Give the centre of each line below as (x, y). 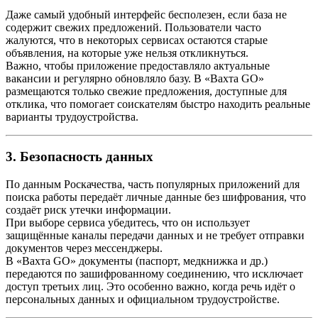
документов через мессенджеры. (84, 248)
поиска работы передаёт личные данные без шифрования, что (156, 197)
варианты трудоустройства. (72, 116)
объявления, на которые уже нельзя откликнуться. (127, 53)
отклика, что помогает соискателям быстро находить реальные (158, 104)
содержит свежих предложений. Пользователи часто (133, 27)
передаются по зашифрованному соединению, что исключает (154, 273)
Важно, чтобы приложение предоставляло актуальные (138, 65)
